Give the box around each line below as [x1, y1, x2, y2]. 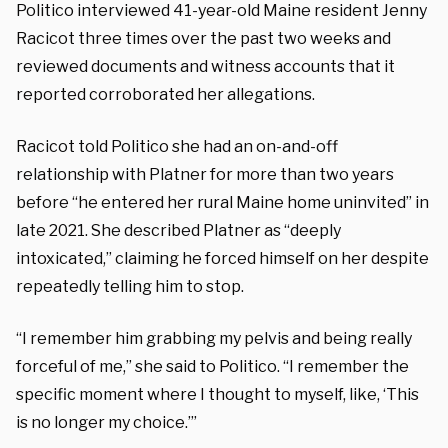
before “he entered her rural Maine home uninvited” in [16, 192, 429, 212]
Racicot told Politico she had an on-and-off [16, 136, 338, 156]
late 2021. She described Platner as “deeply [16, 220, 341, 240]
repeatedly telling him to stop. [16, 276, 247, 296]
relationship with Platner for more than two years [16, 164, 394, 184]
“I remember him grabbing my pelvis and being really [16, 328, 412, 348]
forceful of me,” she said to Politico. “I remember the [16, 356, 409, 376]
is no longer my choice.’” [16, 412, 200, 432]
